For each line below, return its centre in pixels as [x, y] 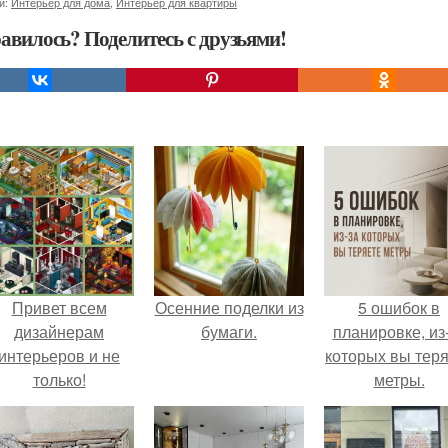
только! [59, 379]
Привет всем [59, 307]
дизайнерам [59, 331]
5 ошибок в [399, 307]
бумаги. [229, 331]
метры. [399, 379]
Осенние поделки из [229, 307]
